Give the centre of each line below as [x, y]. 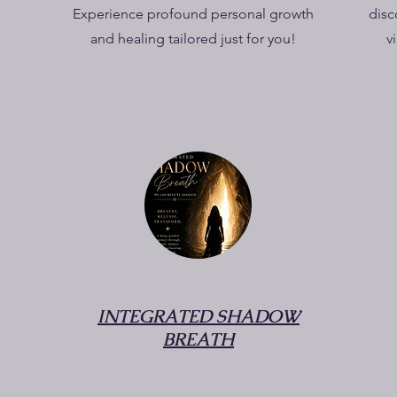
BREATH [198, 339]
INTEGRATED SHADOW [198, 316]
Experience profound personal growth [193, 14]
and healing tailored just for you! [193, 39]
